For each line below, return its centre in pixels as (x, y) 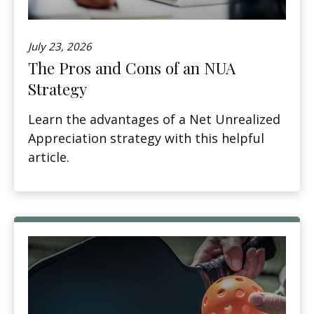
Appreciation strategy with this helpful (146, 138)
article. (49, 157)
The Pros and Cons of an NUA (132, 68)
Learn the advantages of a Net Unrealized (154, 120)
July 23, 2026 (60, 47)
